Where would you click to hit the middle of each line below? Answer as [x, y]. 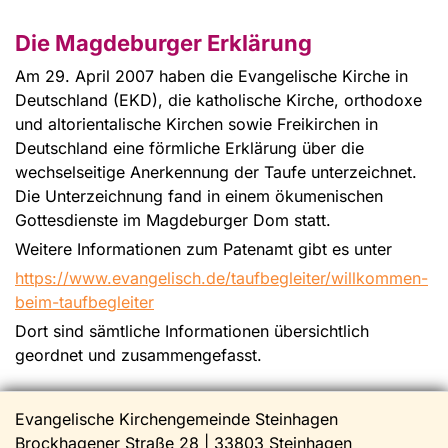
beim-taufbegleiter [84, 301]
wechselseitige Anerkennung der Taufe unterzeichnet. [216, 171]
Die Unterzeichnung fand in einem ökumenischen [199, 195]
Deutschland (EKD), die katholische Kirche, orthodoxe [218, 99]
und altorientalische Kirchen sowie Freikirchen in [196, 123]
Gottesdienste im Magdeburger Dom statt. [173, 219]
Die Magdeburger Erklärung [163, 42]
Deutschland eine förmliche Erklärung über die [189, 147]
